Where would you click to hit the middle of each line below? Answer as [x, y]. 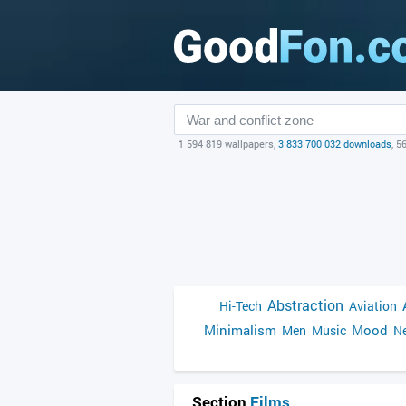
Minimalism [240, 330]
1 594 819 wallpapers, [228, 144]
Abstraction [305, 305]
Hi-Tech [241, 306]
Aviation [373, 306]
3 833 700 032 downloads [335, 144]
